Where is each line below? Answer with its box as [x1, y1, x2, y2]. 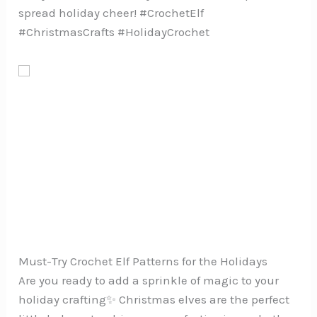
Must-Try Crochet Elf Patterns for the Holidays [18, 254, 268, 269]
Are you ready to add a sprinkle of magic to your [18, 273, 279, 288]
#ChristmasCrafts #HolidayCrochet [18, 25, 210, 40]
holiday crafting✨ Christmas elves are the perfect [18, 292, 290, 307]
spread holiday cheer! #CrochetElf [18, 6, 204, 21]
